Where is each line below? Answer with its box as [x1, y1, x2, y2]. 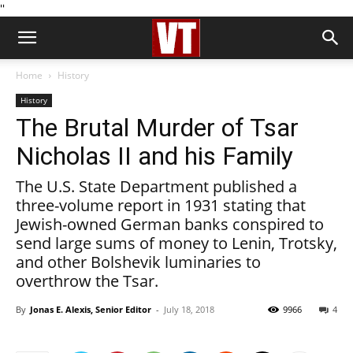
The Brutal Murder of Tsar [16, 113, 299, 143]
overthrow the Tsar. [16, 270, 158, 292]
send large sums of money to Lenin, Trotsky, [16, 232, 337, 254]
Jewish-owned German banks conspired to [16, 214, 324, 235]
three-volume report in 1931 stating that [16, 195, 306, 216]
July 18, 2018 [164, 303, 214, 315]
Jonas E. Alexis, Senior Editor [30, 303, 151, 315]
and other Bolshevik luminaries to [16, 251, 261, 273]
